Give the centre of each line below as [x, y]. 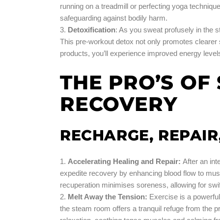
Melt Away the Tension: [108, 196]
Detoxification [92, 29]
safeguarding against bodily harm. [114, 18]
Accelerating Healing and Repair [123, 161]
